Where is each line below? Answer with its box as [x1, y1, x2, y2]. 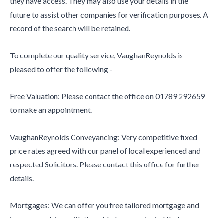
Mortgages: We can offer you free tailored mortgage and [10, 200, 199, 210]
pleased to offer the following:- [10, 64, 113, 73]
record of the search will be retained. [10, 23, 130, 33]
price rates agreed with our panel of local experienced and [10, 145, 200, 155]
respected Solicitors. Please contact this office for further [10, 159, 200, 169]
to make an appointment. [10, 105, 92, 114]
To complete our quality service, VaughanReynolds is [10, 50, 183, 60]
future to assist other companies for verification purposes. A [10, 9, 208, 19]
